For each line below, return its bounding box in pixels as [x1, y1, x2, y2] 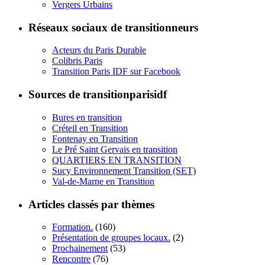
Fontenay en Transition [52, 133, 138, 144]
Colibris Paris [52, 56, 102, 66]
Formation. [52, 222, 93, 232]
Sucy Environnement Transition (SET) [52, 165, 196, 176]
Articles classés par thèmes [28, 198, 154, 211]
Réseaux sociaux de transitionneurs [28, 21, 198, 34]
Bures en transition [52, 112, 122, 122]
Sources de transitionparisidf [28, 88, 167, 101]
